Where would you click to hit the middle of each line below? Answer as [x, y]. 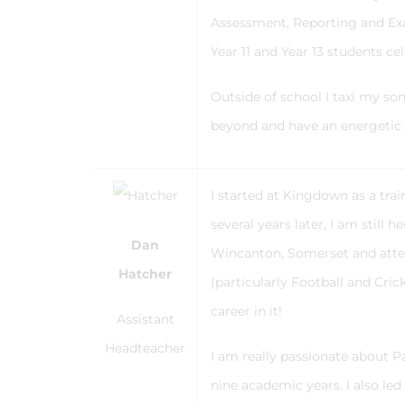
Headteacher [145, 348]
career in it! [248, 311]
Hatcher [145, 274]
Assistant [145, 319]
